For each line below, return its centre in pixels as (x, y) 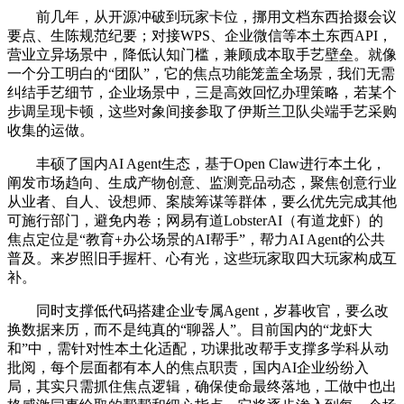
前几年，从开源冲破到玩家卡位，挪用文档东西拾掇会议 (202, 16)
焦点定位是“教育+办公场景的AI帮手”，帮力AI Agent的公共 (196, 239)
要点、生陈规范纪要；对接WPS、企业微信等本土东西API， (200, 35)
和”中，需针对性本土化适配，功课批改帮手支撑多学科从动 (198, 348)
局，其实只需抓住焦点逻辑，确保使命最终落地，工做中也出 (202, 386)
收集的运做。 (50, 130)
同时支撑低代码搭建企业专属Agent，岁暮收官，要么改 (198, 310)
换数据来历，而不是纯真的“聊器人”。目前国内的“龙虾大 (190, 329)
